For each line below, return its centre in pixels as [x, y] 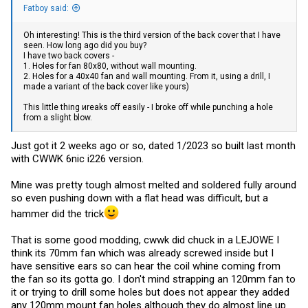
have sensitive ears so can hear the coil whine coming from [146, 266]
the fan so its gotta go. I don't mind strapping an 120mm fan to [153, 279]
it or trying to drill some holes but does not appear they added [150, 292]
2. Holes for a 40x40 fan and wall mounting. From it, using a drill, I [147, 76]
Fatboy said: [46, 8]
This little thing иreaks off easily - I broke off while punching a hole [148, 107]
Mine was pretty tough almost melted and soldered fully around [154, 185]
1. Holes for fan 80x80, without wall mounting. [110, 66]
